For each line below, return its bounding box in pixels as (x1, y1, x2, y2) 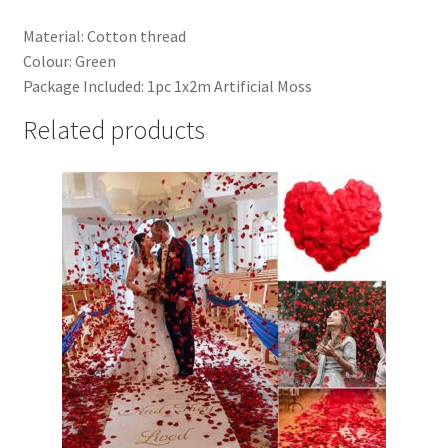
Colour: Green (22, 50, 116, 71)
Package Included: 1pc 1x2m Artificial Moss (22, 75, 312, 96)
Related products (22, 113, 205, 146)
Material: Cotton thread (22, 25, 186, 46)
